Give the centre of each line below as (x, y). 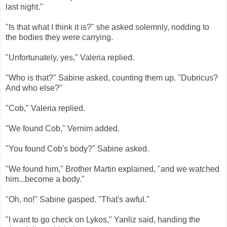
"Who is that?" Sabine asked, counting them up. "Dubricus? (112, 78)
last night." (24, 7)
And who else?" (34, 88)
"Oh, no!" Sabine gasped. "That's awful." (78, 200)
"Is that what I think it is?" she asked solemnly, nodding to (107, 27)
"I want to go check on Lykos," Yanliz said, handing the (103, 220)
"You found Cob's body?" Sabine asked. (77, 149)
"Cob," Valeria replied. (45, 108)
